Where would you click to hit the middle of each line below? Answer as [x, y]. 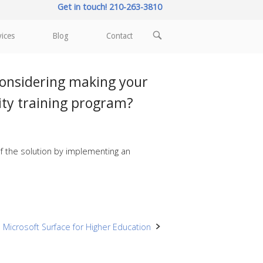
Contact [119, 36]
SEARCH [165, 43]
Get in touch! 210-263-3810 [110, 7]
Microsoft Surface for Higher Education [77, 227]
